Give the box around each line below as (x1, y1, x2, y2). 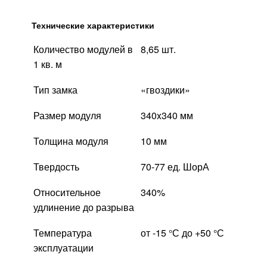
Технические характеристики (32, 19, 154, 32)
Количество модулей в (33, 42, 133, 57)
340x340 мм (141, 108, 193, 123)
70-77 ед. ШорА (141, 160, 209, 174)
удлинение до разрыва (33, 200, 134, 215)
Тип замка (33, 83, 77, 97)
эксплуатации (33, 241, 94, 255)
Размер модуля (33, 108, 101, 123)
